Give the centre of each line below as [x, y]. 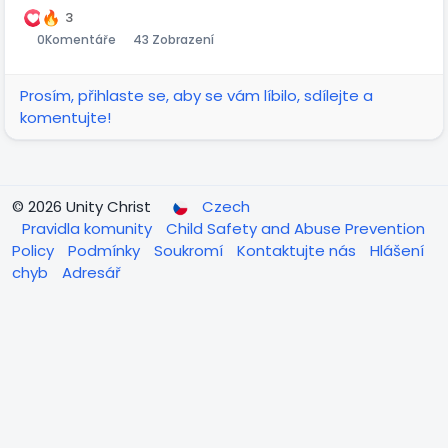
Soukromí [190, 250]
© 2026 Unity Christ [83, 206]
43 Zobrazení [173, 39]
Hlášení [397, 250]
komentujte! [65, 117]
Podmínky [106, 250]
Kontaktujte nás [298, 250]
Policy [35, 250]
